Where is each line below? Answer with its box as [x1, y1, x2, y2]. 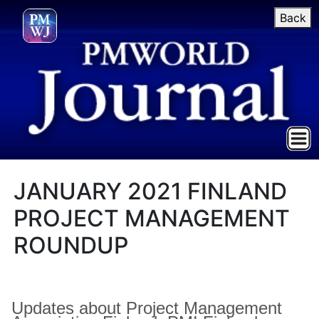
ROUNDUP [14, 231, 129, 259]
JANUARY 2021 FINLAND [14, 177, 288, 205]
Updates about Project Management [11, 298, 282, 318]
